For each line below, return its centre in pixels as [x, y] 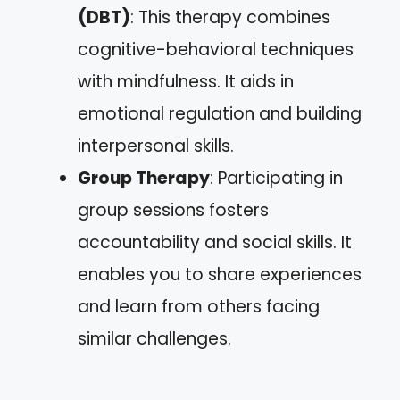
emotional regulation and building [220, 114]
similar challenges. [154, 339]
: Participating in [276, 178]
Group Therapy [144, 178]
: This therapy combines [230, 17]
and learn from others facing [199, 307]
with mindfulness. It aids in [186, 82]
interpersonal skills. [156, 146]
